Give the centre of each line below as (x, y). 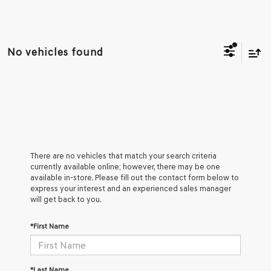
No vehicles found (55, 52)
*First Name (50, 226)
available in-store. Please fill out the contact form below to (135, 178)
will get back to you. (66, 199)
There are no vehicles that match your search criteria (123, 156)
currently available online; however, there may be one (125, 167)
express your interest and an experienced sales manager (131, 188)
